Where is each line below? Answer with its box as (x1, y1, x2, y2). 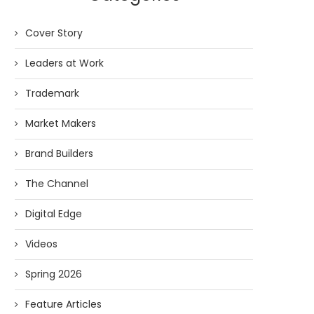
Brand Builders (25, 146, 93, 161)
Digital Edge (25, 206, 82, 221)
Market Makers (25, 116, 96, 130)
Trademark (25, 86, 79, 100)
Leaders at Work (25, 55, 104, 70)
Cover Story (25, 25, 83, 40)
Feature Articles (25, 296, 102, 311)
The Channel (25, 176, 88, 191)
